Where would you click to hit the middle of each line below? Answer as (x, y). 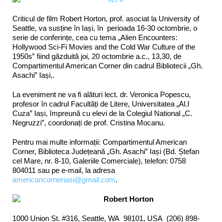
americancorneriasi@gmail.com (64, 180)
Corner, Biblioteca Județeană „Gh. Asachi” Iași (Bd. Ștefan (106, 152)
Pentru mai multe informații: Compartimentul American (100, 142)
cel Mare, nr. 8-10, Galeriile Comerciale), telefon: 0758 (99, 161)
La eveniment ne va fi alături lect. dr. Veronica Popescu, (102, 95)
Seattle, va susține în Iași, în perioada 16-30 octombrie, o (105, 28)
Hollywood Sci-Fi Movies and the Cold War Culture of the (104, 47)
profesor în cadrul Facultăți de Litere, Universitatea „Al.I (101, 104)
